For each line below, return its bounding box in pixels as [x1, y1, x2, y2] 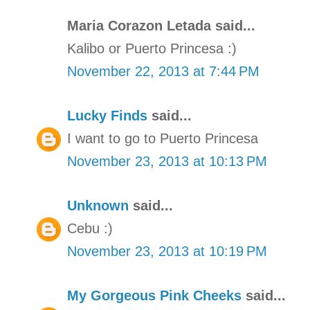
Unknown [67, 197, 129, 213]
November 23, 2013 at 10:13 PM [67, 153, 267, 169]
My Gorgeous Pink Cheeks [67, 287, 241, 303]
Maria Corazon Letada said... [67, 17, 255, 33]
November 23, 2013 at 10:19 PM [67, 243, 267, 259]
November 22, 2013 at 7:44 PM [67, 63, 259, 79]
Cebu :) [67, 220, 113, 236]
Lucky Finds [67, 107, 147, 123]
